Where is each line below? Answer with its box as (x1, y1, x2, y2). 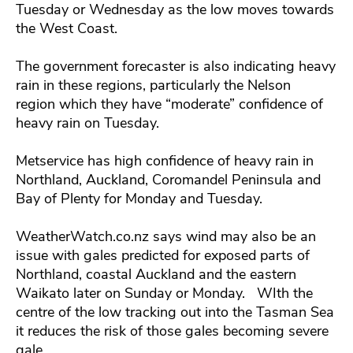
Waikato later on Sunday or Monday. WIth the (16, 283, 313, 303)
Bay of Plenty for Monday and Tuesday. (16, 188, 262, 208)
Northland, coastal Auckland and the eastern (16, 264, 296, 284)
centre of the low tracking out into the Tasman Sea (16, 302, 334, 321)
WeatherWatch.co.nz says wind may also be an (16, 226, 316, 246)
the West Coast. (16, 18, 117, 38)
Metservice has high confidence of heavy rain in (16, 150, 314, 170)
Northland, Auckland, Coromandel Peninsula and (16, 169, 321, 189)
